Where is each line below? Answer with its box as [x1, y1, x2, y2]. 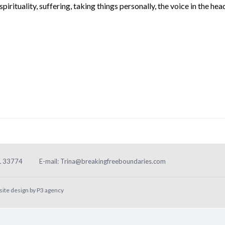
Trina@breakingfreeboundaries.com [60, 157, 166, 165]
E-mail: [39, 157, 60, 165]
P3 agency [37, 186, 64, 194]
